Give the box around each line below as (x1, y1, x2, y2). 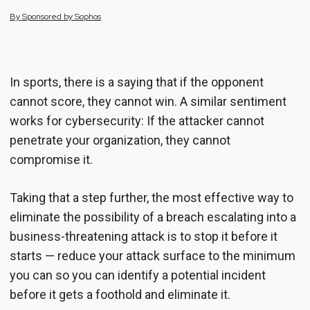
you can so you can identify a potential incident (10, 268, 266, 282)
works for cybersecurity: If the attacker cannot (10, 113, 264, 128)
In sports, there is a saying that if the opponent (10, 75, 264, 89)
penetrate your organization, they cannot (10, 133, 230, 147)
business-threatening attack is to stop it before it (10, 229, 277, 244)
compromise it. (10, 152, 95, 167)
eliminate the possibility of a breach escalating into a (10, 210, 296, 224)
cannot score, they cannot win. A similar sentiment (10, 94, 286, 109)
